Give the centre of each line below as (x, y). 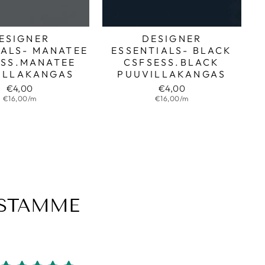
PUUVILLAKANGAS (172, 74)
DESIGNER (172, 38)
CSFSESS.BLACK (172, 62)
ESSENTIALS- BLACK (172, 50)
